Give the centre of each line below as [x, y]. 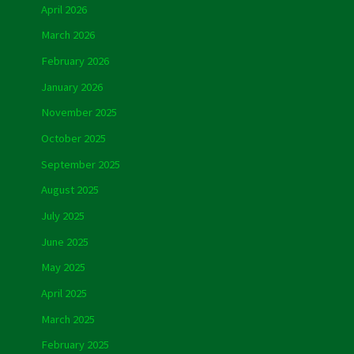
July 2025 [62, 215]
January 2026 [72, 87]
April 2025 [64, 293]
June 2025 [64, 241]
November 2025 [79, 113]
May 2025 [63, 267]
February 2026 [75, 61]
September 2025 [80, 164]
